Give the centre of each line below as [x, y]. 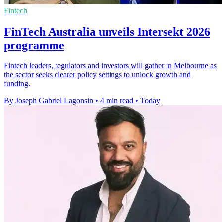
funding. [17, 84]
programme [34, 45]
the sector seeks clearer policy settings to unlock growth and [97, 75]
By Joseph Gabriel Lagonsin [49, 101]
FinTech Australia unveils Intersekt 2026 [107, 31]
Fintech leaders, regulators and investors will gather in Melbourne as [110, 66]
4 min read [117, 101]
